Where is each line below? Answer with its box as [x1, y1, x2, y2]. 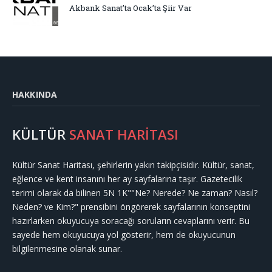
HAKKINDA [12, 89, 58, 101]
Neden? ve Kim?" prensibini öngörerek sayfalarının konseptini [12, 201, 250, 213]
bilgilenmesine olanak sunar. [12, 243, 122, 255]
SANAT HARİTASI [69, 125, 178, 144]
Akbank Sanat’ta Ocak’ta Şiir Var [69, 2, 192, 14]
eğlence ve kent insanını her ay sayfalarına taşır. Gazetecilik [12, 173, 242, 185]
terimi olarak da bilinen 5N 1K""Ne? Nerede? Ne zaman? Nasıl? [12, 187, 257, 199]
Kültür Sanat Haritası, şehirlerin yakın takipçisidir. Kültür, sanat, [12, 159, 254, 171]
